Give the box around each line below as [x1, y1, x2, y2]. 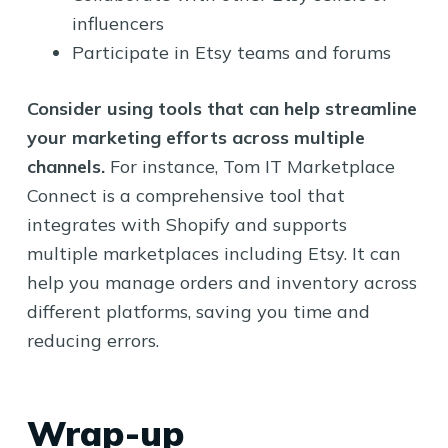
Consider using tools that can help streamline [26, 96, 417, 120]
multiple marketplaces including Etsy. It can [26, 241, 401, 265]
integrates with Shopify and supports [26, 212, 347, 236]
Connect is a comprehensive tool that [26, 183, 345, 207]
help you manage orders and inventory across [26, 270, 417, 294]
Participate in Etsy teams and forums [71, 40, 391, 64]
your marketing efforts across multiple [26, 125, 365, 149]
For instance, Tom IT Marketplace [104, 154, 395, 178]
